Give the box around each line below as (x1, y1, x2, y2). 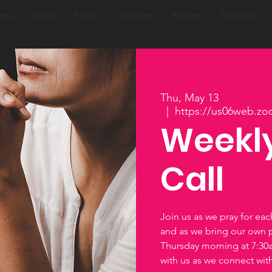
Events (73, 10, 99, 21)
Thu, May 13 (160, 91, 219, 105)
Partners (171, 10, 203, 21)
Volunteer (117, 10, 154, 21)
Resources (221, 10, 260, 21)
